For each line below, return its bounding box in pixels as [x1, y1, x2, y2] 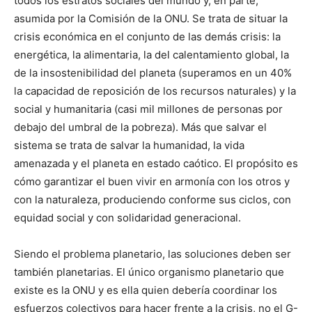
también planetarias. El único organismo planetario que [14, 265, 284, 279]
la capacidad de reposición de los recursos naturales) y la [14, 84, 296, 98]
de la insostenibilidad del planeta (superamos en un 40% [14, 66, 292, 80]
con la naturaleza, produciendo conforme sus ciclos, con [14, 193, 291, 207]
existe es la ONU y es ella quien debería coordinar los [14, 283, 277, 297]
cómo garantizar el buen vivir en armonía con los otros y [14, 175, 290, 189]
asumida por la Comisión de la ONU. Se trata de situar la [14, 12, 288, 26]
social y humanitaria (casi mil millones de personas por [14, 102, 283, 116]
